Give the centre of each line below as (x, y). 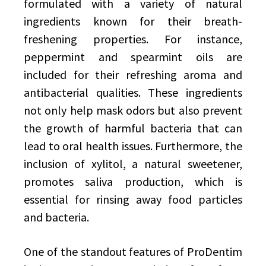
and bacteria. (56, 217)
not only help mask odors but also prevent (133, 110)
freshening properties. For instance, (133, 39)
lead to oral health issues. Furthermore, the (133, 146)
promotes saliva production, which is (133, 181)
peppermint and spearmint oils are (133, 57)
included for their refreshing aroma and (133, 75)
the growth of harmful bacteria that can (133, 128)
